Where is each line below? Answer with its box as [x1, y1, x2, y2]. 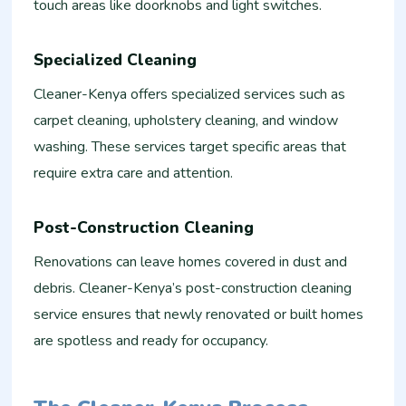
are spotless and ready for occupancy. [34, 331, 269, 352]
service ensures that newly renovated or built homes [34, 304, 364, 325]
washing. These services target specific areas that [34, 137, 347, 158]
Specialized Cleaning [34, 48, 198, 71]
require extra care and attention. [34, 163, 234, 184]
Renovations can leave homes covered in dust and [34, 252, 348, 273]
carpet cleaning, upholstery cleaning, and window [34, 111, 339, 131]
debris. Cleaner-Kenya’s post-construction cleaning [34, 278, 353, 299]
